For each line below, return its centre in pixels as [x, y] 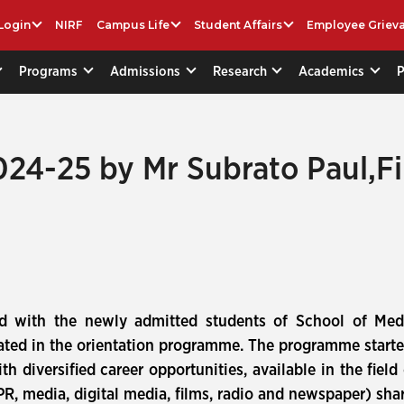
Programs [50, 71]
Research [241, 71]
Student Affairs [239, 25]
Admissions [147, 71]
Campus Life [133, 25]
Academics [334, 71]
